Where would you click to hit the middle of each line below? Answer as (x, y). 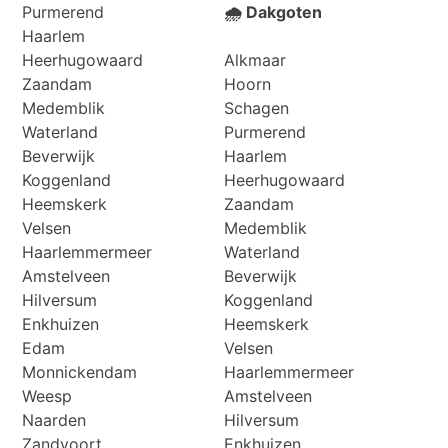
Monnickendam (80, 371)
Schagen (256, 107)
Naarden (54, 419)
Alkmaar (255, 59)
